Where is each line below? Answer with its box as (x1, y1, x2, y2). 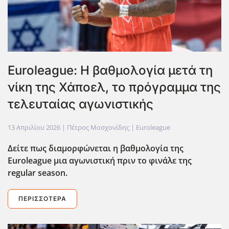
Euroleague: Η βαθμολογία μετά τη (8, 63, 213, 78)
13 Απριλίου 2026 (8, 123, 60, 132)
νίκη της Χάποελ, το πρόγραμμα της (8, 80, 221, 95)
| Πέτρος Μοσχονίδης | (60, 123, 136, 132)
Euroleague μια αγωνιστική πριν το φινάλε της (8, 155, 192, 167)
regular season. (8, 167, 67, 179)
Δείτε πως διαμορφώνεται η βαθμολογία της (8, 143, 184, 154)
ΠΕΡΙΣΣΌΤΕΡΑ (18, 195, 66, 203)
